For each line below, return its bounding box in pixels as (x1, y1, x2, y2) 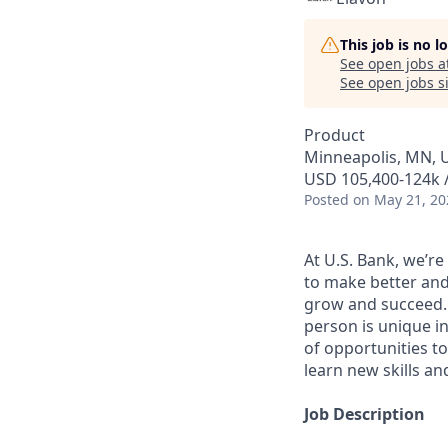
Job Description (304, 403, 425, 425)
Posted (304, 190, 349, 209)
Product (304, 124, 365, 146)
